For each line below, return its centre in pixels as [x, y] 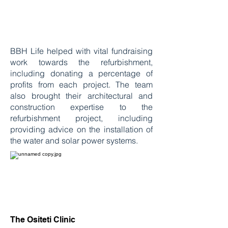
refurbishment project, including [81, 118]
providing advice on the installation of [81, 129]
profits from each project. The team [81, 84]
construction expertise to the [81, 107]
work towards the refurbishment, [81, 62]
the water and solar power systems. [75, 140]
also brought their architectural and [81, 96]
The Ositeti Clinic [44, 220]
